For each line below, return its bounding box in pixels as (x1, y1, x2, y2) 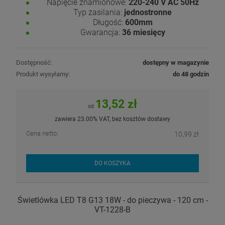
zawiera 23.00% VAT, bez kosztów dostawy (55, 115, 170, 123)
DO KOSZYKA (94, 159, 131, 167)
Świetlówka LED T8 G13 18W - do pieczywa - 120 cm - (17, 195, 208, 205)
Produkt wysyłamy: (16, 70, 70, 78)
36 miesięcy (122, 27, 165, 37)
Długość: (92, 17, 123, 27)
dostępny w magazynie (143, 58, 209, 66)
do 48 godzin (173, 70, 209, 78)
